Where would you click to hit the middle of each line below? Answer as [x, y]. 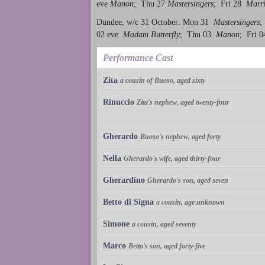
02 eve [110, 34]
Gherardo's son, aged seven [188, 180]
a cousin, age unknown [190, 202]
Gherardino [124, 180]
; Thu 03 [198, 34]
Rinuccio [119, 102]
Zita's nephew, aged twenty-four [183, 102]
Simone [116, 224]
